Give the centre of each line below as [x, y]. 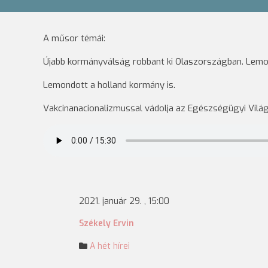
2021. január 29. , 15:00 [124, 201]
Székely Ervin [106, 223]
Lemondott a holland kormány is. [109, 85]
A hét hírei [110, 246]
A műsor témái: [74, 38]
